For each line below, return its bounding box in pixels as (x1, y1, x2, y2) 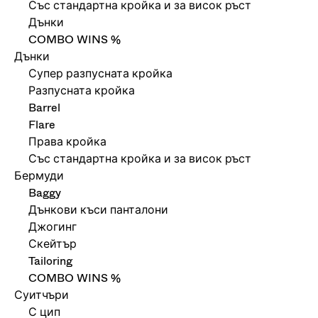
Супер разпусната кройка (28, 65, 172, 82)
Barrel (28, 99, 60, 116)
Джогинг (28, 219, 77, 235)
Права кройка (28, 133, 106, 150)
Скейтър (28, 236, 77, 252)
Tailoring (28, 253, 72, 269)
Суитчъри (14, 287, 69, 303)
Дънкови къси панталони (28, 202, 168, 218)
